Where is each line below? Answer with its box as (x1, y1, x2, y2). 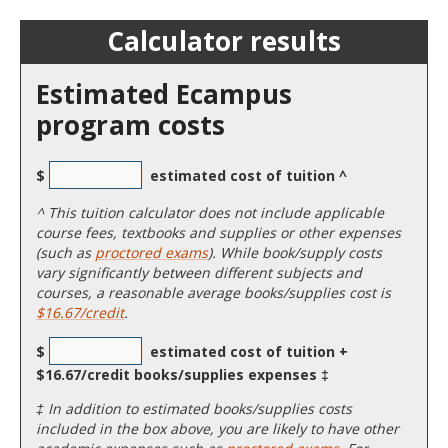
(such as (36, 243, 95, 263)
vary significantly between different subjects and (36, 263, 362, 283)
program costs (36, 107, 226, 144)
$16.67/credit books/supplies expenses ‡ (36, 365, 329, 385)
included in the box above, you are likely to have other (36, 419, 399, 439)
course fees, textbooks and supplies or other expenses (36, 223, 401, 243)
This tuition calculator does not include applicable (48, 203, 384, 223)
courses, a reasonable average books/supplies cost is (36, 283, 391, 303)
